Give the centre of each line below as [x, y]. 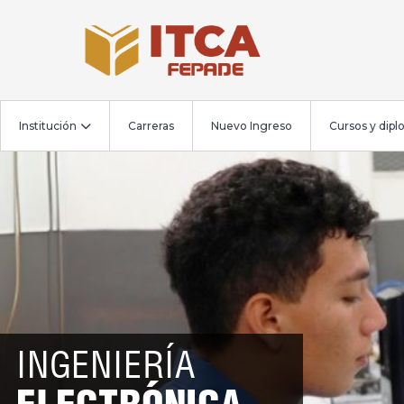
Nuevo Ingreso [252, 125]
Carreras [151, 125]
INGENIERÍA [106, 364]
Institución [48, 125]
